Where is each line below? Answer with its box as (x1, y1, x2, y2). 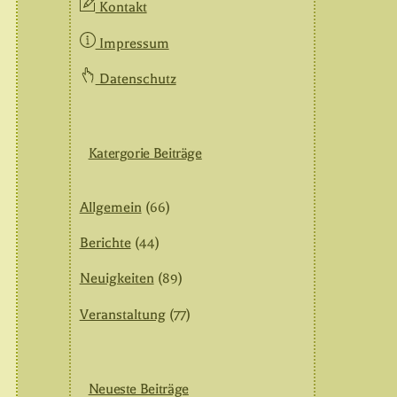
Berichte (79, 235, 131, 251)
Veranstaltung (79, 306, 166, 323)
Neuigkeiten (79, 270, 154, 287)
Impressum (95, 35, 169, 51)
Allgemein (79, 198, 142, 215)
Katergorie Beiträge (88, 145, 202, 162)
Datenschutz (95, 71, 176, 88)
